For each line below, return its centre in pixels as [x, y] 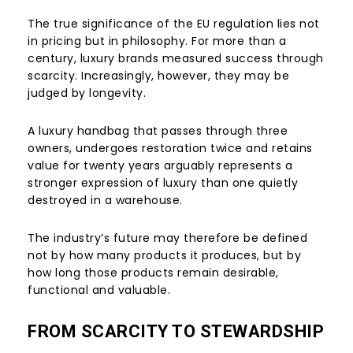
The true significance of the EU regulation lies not [174, 24]
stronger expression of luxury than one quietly [163, 183]
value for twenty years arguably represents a [160, 166]
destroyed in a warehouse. [105, 201]
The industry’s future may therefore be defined [167, 238]
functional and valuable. [99, 290]
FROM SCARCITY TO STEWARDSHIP [176, 332]
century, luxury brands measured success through [176, 59]
